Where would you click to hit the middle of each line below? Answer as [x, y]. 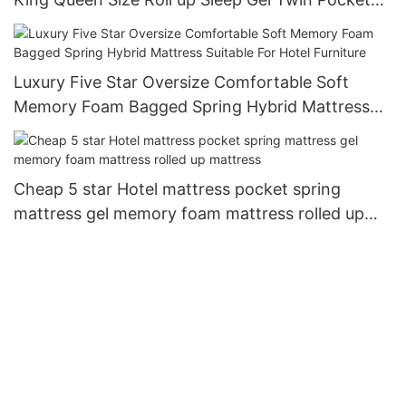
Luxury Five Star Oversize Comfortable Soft [181, 82]
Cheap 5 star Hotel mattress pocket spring [177, 189]
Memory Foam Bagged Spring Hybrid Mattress [192, 106]
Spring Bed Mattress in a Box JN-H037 [162, 24]
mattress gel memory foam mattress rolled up [189, 214]
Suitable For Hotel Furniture [118, 130]
